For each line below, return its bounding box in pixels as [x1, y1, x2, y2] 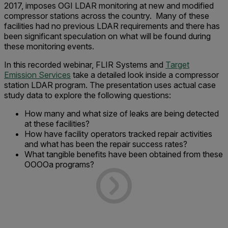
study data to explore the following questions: [4, 90, 173, 100]
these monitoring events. [4, 41, 96, 51]
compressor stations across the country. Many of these [4, 11, 209, 21]
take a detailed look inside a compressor [71, 70, 219, 80]
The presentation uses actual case [90, 80, 216, 90]
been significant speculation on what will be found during [4, 31, 211, 41]
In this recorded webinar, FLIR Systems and [4, 60, 165, 70]
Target [165, 60, 189, 70]
